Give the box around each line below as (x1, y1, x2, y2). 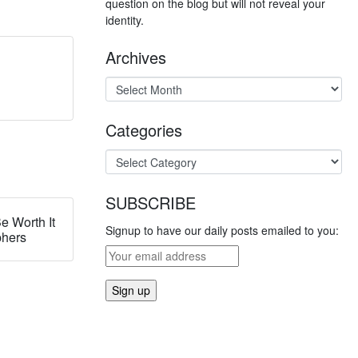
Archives (105, 46, 166, 69)
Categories (105, 118, 182, 141)
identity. (105, 12, 144, 28)
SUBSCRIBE (105, 191, 196, 214)
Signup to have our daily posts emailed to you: (105, 222, 339, 238)
